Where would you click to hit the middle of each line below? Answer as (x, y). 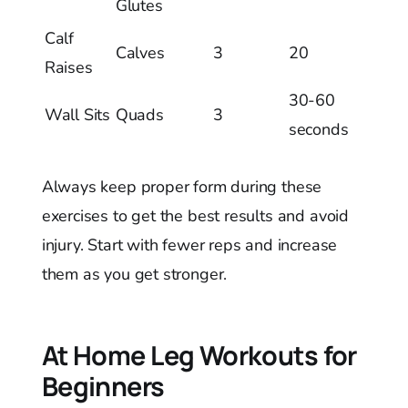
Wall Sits (77, 114)
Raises (68, 67)
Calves (140, 52)
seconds (318, 129)
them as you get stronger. (134, 274)
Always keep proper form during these (182, 186)
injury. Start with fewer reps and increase (189, 245)
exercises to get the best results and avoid (195, 215)
